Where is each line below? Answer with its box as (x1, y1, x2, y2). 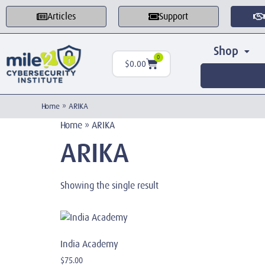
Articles (47, 11, 76, 22)
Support (159, 11, 189, 22)
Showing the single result (60, 180, 159, 191)
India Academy (60, 239, 118, 250)
